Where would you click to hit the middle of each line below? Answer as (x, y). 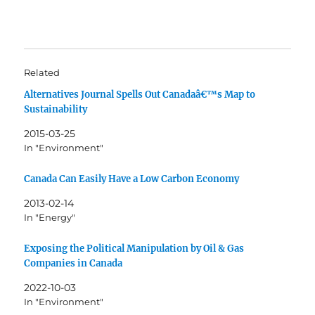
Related (42, 73)
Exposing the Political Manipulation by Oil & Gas (134, 248)
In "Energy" (50, 217)
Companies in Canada (73, 263)
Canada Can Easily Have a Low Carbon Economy (132, 179)
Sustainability (56, 110)
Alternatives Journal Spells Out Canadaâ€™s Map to (140, 95)
